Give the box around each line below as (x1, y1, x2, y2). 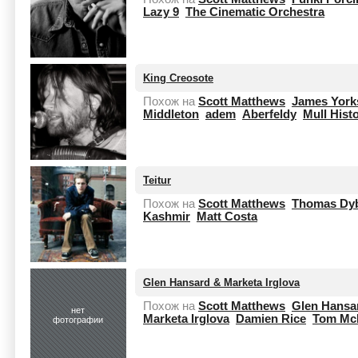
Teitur (143, 174, 171, 186)
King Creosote (143, 72, 213, 84)
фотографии (53, 315, 104, 324)
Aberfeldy (242, 108, 296, 121)
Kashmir (143, 210, 190, 223)
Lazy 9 (143, 6, 179, 18)
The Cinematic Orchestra (185, 6, 324, 18)
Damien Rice (236, 312, 306, 325)
